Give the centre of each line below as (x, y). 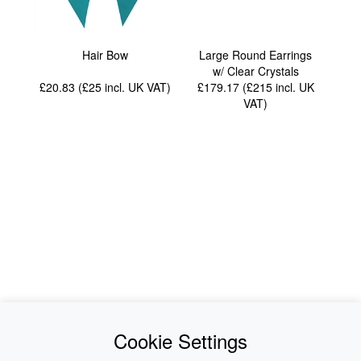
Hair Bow (106, 54)
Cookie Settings (180, 340)
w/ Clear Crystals (255, 71)
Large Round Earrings (256, 54)
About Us (240, 330)
